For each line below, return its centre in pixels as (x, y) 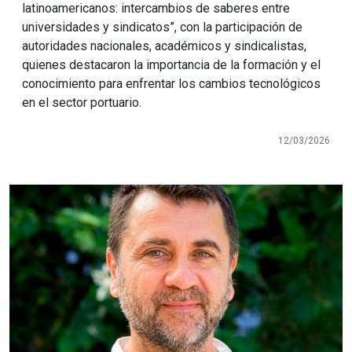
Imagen (38, 195)
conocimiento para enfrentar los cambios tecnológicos (171, 84)
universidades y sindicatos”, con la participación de (162, 27)
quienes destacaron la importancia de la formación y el (171, 65)
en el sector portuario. (82, 103)
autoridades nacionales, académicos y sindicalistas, (164, 46)
